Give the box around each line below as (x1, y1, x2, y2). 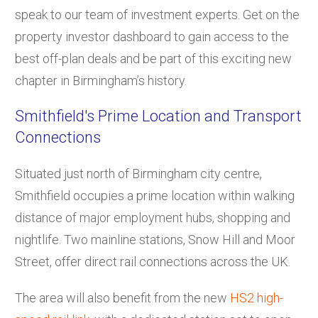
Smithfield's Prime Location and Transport (15, 106, 302, 125)
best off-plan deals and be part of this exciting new (15, 50, 292, 66)
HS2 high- (230, 290, 283, 305)
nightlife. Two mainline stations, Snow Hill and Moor (15, 231, 295, 247)
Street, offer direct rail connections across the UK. (15, 253, 290, 269)
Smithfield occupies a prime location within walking (15, 187, 295, 203)
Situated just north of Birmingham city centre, (15, 165, 262, 181)
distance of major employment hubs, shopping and (15, 209, 290, 225)
